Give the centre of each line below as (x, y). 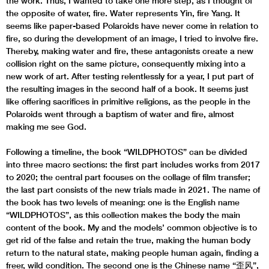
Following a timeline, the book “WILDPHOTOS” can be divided (127, 152)
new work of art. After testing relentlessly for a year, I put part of (130, 76)
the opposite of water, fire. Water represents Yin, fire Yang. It (123, 13)
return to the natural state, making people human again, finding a (132, 252)
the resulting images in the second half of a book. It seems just (127, 89)
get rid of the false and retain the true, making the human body (128, 240)
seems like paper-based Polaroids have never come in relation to (132, 26)
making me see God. (46, 126)
